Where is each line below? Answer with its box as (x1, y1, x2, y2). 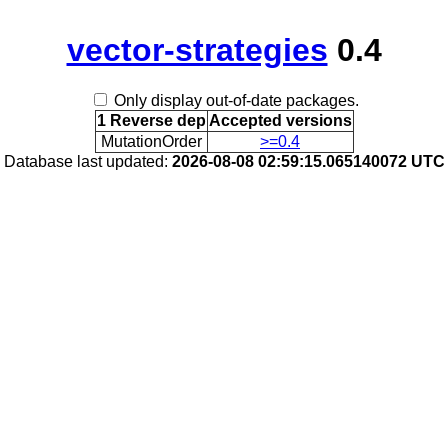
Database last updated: (3, 153, 172, 171)
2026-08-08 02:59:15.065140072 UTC (171, 153, 445, 171)
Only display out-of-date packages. (113, 92, 359, 110)
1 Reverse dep (96, 112, 206, 130)
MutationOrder (100, 133, 202, 151)
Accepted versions (208, 112, 352, 130)
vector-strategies (66, 32, 328, 68)
